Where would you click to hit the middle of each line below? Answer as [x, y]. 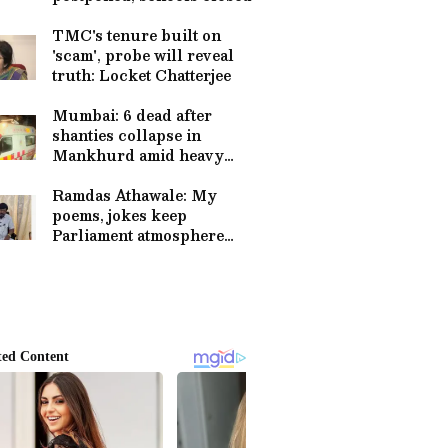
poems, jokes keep [119, 215]
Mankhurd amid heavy [138, 155]
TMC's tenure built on [136, 35]
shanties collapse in [126, 135]
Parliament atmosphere [138, 235]
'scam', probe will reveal [143, 55]
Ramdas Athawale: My [134, 195]
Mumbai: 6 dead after [132, 115]
